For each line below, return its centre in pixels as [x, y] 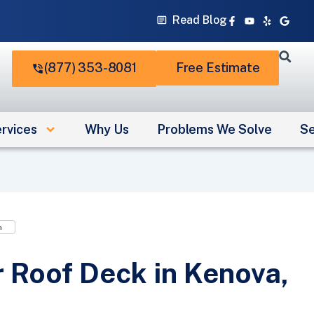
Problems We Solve [214, 130]
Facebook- [256, 15]
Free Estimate [218, 68]
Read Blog [199, 20]
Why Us [107, 130]
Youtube [267, 15]
